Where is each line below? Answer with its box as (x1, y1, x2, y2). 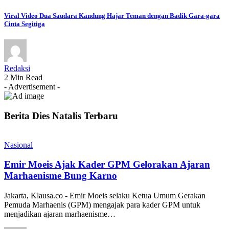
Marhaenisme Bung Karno (4, 170, 117, 181)
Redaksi (4, 64, 30, 73)
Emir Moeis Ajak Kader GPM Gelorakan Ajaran (4, 159, 210, 170)
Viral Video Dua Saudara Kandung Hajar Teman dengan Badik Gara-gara (4, 12, 220, 20)
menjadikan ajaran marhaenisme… (4, 210, 116, 219)
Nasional (4, 140, 33, 149)
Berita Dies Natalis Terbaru (4, 110, 118, 121)
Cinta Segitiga (4, 20, 45, 28)
